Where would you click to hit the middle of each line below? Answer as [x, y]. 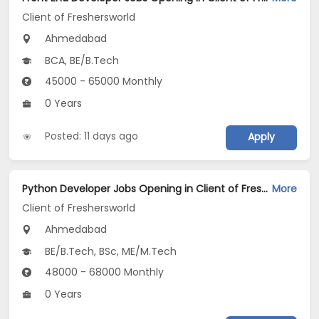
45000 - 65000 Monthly [103, 82]
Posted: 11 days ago [92, 136]
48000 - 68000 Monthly [103, 272]
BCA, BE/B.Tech [81, 61]
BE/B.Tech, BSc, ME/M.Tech [110, 252]
